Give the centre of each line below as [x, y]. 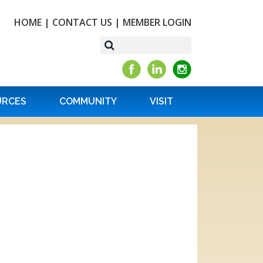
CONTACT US [82, 22]
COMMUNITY [88, 101]
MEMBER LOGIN [157, 22]
